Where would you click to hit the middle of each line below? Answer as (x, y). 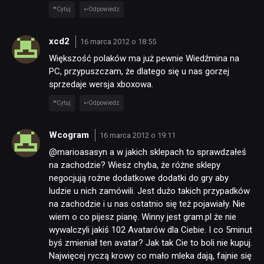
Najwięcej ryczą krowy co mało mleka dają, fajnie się (150, 256)
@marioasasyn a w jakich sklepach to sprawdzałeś (148, 152)
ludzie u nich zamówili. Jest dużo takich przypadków (149, 191)
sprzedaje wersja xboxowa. (101, 85)
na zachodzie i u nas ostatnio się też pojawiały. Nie (147, 204)
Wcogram (70, 135)
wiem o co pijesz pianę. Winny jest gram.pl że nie (143, 217)
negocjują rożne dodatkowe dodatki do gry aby (139, 178)
